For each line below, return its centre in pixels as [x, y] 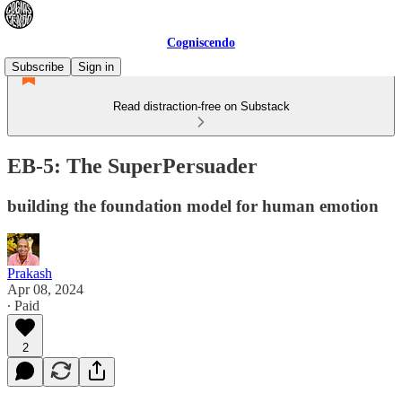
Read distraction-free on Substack [201, 106]
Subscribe [38, 67]
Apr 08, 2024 [45, 289]
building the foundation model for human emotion [193, 205]
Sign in [96, 67]
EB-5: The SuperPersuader [132, 166]
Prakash [30, 273]
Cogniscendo [201, 43]
